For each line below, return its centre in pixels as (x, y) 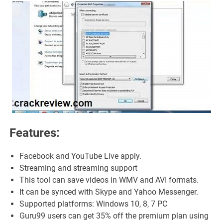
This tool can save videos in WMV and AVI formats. (109, 180)
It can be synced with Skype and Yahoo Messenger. (109, 192)
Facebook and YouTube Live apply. (81, 156)
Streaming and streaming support (79, 168)
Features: (35, 133)
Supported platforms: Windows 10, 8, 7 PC (94, 204)
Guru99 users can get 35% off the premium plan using (114, 216)
